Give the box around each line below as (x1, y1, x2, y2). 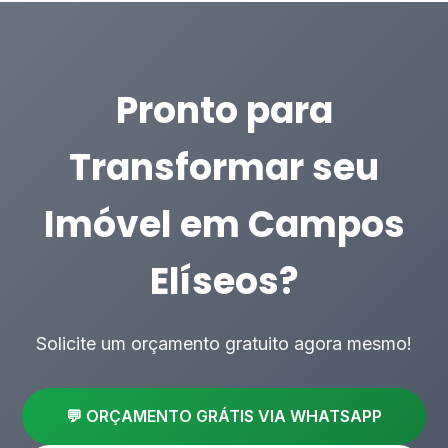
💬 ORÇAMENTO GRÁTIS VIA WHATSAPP (66, 406, 382, 426)
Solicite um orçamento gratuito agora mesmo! (36, 333, 412, 354)
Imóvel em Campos (43, 199, 405, 250)
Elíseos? (149, 256, 299, 307)
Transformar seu (69, 142, 379, 193)
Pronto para (115, 85, 333, 136)
